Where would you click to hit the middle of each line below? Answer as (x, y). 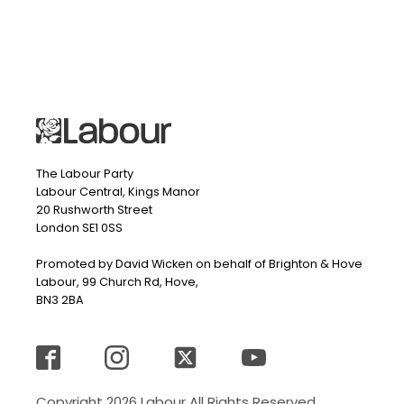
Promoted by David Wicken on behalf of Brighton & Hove (199, 263)
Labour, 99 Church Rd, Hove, (117, 281)
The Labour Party (85, 173)
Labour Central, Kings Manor (118, 191)
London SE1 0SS (79, 227)
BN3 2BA (60, 299)
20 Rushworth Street (94, 209)
